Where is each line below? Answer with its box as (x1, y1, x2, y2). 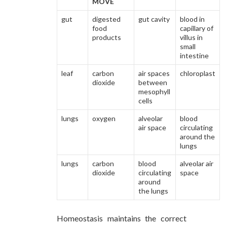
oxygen (92, 113, 116, 123)
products (92, 32, 121, 42)
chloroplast (180, 68, 215, 78)
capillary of (180, 23, 213, 32)
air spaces (138, 68, 170, 78)
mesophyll (138, 87, 170, 96)
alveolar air (180, 159, 213, 168)
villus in (180, 32, 203, 42)
